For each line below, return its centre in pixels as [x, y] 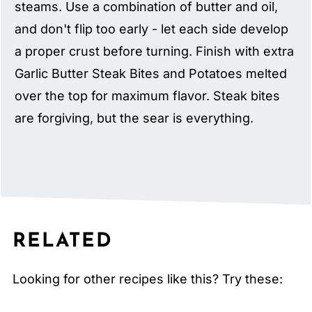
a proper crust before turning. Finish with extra [155, 52]
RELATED [62, 241]
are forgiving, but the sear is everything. [134, 118]
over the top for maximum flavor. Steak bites [148, 96]
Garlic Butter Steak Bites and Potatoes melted [151, 74]
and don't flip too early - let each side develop [152, 29]
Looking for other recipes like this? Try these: [147, 279]
